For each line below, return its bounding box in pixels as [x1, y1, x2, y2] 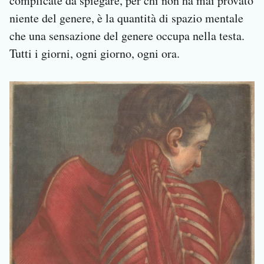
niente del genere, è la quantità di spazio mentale [9, 10, 243, 27]
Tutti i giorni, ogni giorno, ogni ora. [9, 45, 180, 62]
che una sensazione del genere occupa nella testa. [9, 28, 245, 44]
